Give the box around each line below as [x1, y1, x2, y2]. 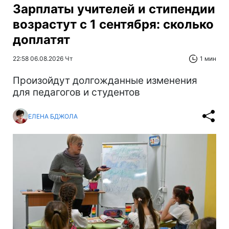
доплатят [13, 32, 70, 48]
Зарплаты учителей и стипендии [13, 2, 215, 17]
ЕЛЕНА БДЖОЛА [28, 112, 78, 120]
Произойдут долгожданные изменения [13, 75, 197, 87]
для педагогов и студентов [13, 86, 140, 99]
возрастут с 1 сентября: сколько [13, 17, 214, 32]
